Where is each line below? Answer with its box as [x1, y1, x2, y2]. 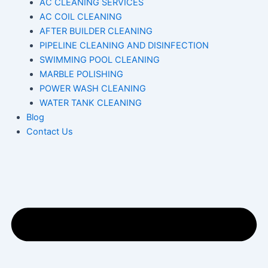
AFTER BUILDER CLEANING [39, 26, 153, 37]
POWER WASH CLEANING [39, 83, 146, 95]
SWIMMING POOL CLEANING [39, 54, 160, 66]
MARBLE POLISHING [39, 69, 123, 80]
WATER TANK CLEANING [39, 98, 142, 109]
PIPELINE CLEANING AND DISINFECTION [39, 40, 209, 51]
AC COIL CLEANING [39, 11, 122, 23]
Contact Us [26, 126, 73, 138]
